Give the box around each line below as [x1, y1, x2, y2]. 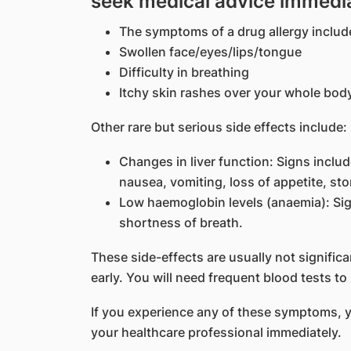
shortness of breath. [118, 215, 243, 230]
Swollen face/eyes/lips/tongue [118, 44, 302, 60]
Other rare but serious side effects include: [90, 119, 347, 135]
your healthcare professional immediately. [90, 324, 342, 340]
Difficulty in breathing [118, 64, 249, 80]
